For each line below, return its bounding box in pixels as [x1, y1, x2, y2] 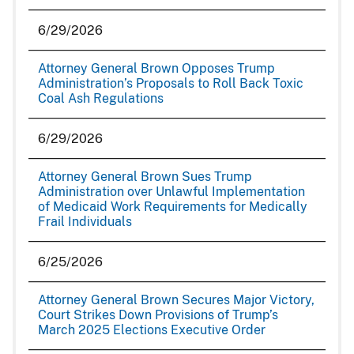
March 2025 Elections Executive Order [38, 322, 265, 337]
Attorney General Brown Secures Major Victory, [38, 292, 314, 307]
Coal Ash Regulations [38, 91, 164, 106]
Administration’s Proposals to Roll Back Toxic [38, 76, 303, 91]
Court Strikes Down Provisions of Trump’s [38, 307, 278, 322]
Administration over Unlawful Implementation [38, 184, 305, 199]
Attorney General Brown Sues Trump [38, 169, 252, 184]
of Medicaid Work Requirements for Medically [38, 199, 307, 214]
